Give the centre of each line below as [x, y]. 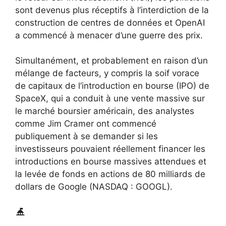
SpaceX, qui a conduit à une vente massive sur [110, 99]
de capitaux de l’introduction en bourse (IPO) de [112, 86]
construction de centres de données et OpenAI [110, 22]
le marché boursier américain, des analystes [105, 111]
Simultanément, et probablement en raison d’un [111, 61]
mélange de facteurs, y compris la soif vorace [107, 73]
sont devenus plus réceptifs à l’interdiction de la [112, 10]
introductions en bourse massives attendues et [111, 162]
